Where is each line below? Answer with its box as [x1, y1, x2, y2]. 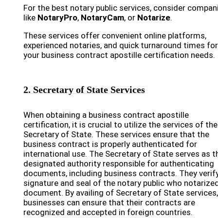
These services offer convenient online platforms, [23, 31, 206, 40]
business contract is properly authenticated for [23, 139, 197, 149]
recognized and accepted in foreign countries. [23, 207, 193, 217]
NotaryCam [81, 13, 124, 22]
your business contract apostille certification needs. [23, 50, 215, 60]
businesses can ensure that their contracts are [23, 198, 195, 207]
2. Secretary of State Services [23, 84, 145, 95]
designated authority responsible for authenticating [23, 159, 214, 168]
